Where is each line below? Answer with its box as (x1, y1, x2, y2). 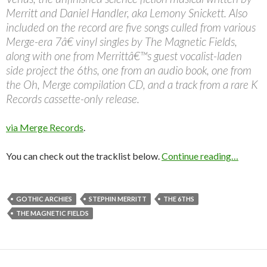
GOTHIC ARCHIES (16, 194, 72, 203)
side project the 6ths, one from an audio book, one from (6, 63, 252, 77)
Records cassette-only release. (6, 91, 139, 105)
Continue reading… (162, 150, 238, 162)
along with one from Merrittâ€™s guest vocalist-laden (6, 48, 242, 63)
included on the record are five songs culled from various (6, 20, 256, 34)
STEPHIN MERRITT (89, 194, 147, 203)
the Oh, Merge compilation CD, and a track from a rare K (6, 77, 258, 91)
